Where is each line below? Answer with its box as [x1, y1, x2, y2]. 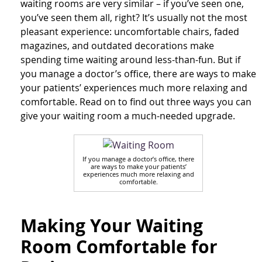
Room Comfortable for [20, 235, 218, 259]
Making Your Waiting [20, 213, 203, 238]
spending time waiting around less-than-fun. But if [20, 53, 240, 67]
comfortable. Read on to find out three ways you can [20, 95, 251, 109]
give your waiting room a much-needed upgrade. [20, 109, 235, 123]
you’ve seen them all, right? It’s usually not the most [20, 11, 247, 25]
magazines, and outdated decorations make [20, 39, 214, 53]
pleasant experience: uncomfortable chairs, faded [20, 25, 239, 39]
